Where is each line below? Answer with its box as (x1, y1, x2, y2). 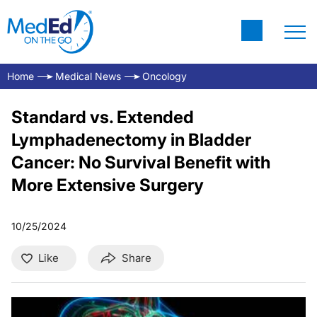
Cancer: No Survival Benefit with (11, 152, 270, 173)
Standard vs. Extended (11, 107, 194, 127)
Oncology (142, 70, 187, 82)
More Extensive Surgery (11, 175, 204, 195)
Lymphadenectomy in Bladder (11, 129, 251, 150)
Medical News (55, 70, 121, 82)
